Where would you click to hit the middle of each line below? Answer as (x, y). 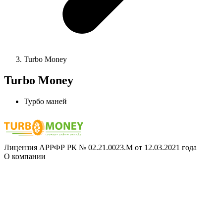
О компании (25, 157)
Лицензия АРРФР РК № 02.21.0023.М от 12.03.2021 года (100, 148)
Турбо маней (45, 102)
